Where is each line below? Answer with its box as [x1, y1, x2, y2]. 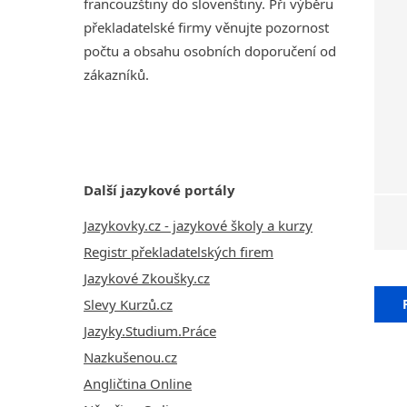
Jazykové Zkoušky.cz [84, 268, 210, 287]
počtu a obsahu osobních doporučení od [84, 42, 336, 60]
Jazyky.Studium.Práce [84, 321, 216, 340]
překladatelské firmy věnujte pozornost [84, 18, 329, 36]
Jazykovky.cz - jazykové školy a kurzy [84, 215, 313, 234]
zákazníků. [84, 65, 149, 84]
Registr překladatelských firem [84, 242, 273, 261]
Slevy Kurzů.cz [84, 294, 173, 313]
